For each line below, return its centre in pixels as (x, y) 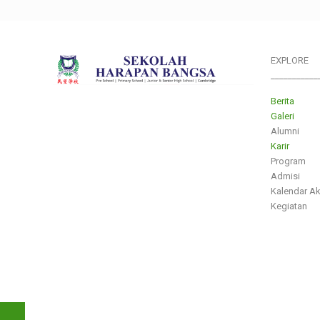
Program (288, 161)
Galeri (282, 116)
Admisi (285, 176)
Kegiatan (289, 206)
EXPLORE (290, 60)
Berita (282, 101)
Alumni (285, 131)
